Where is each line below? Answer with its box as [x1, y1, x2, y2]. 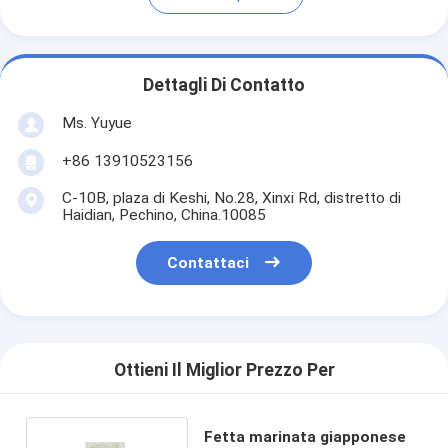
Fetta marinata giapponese [203, 427, 406, 446]
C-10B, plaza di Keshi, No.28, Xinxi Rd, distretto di [61, 188, 401, 207]
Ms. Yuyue [61, 113, 132, 132]
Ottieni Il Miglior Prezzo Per [113, 360, 335, 381]
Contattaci [167, 254, 250, 273]
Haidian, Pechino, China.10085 [61, 205, 266, 224]
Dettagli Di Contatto [143, 75, 305, 96]
